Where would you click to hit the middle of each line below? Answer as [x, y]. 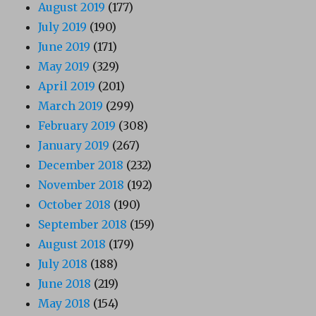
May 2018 [65, 304]
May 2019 [64, 67]
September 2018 [83, 225]
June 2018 [65, 284]
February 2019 [77, 126]
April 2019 [67, 86]
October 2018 [75, 205]
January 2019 [74, 146]
